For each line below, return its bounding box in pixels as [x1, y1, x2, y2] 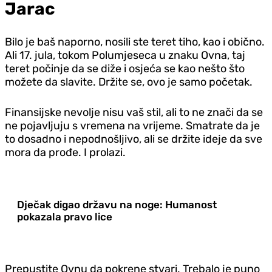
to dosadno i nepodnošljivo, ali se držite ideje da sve [5, 132, 262, 146]
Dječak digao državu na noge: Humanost [17, 198, 217, 211]
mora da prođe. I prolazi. [5, 145, 126, 159]
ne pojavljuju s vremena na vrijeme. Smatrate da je [5, 118, 260, 132]
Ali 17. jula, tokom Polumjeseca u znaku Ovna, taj [5, 48, 245, 62]
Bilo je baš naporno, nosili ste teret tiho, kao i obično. [5, 35, 265, 49]
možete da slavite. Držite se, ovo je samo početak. [5, 75, 253, 89]
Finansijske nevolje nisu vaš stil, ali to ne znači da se [5, 105, 263, 119]
